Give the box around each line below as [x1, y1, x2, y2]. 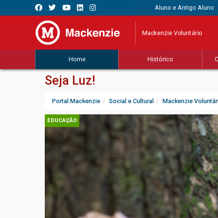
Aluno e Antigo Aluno [154, 4, 214, 11]
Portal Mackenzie [52, 97, 100, 105]
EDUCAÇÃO [47, 117, 77, 124]
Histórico [147, 55, 174, 63]
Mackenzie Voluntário [142, 29, 202, 36]
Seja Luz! [45, 73, 95, 88]
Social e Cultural [109, 97, 154, 105]
